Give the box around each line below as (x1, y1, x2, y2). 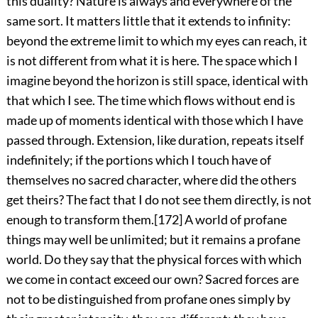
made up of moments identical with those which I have (6, 112, 303, 128)
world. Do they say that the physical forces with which (6, 251, 302, 268)
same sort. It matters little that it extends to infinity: (6, 13, 291, 29)
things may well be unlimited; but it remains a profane (6, 231, 300, 248)
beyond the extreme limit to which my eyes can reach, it (6, 33, 307, 49)
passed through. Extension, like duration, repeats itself (6, 132, 304, 148)
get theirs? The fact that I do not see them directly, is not (6, 192, 312, 208)
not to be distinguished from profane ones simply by (6, 291, 290, 307)
